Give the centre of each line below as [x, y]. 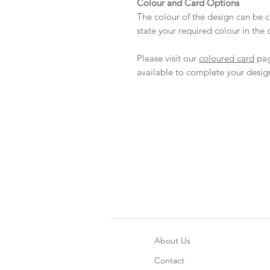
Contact [169, 261]
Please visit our [168, 58]
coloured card [227, 58]
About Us [172, 241]
